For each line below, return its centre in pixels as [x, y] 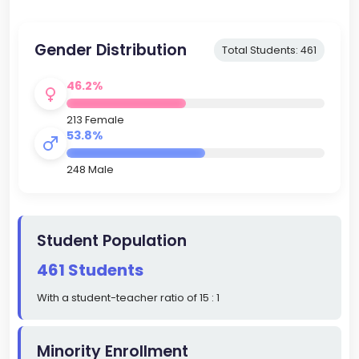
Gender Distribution [110, 50]
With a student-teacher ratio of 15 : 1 [128, 298]
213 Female [95, 120]
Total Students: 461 [270, 50]
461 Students [90, 270]
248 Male [90, 170]
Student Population [112, 241]
